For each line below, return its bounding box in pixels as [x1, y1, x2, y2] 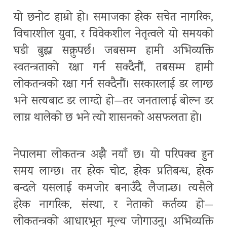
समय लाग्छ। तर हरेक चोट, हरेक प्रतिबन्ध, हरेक [14, 164, 213, 181]
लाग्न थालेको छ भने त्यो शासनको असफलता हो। [14, 110, 203, 127]
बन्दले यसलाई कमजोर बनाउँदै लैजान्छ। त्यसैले [14, 180, 213, 198]
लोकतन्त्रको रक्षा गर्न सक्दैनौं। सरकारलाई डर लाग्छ [14, 77, 213, 94]
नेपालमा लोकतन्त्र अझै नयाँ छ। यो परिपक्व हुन [14, 147, 213, 164]
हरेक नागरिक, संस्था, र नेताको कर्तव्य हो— [14, 197, 213, 214]
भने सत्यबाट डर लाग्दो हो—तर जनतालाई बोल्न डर [14, 93, 213, 110]
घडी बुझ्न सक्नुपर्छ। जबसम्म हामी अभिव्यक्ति [14, 43, 213, 60]
